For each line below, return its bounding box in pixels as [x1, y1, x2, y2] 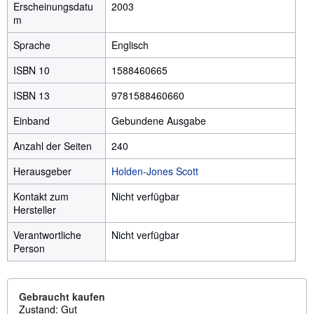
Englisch [111, 38, 149, 52]
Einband [13, 114, 50, 128]
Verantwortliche [13, 228, 81, 242]
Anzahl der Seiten [13, 139, 92, 153]
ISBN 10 [13, 63, 53, 77]
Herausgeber [13, 164, 71, 178]
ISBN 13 [13, 88, 53, 102]
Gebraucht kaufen [19, 289, 105, 303]
